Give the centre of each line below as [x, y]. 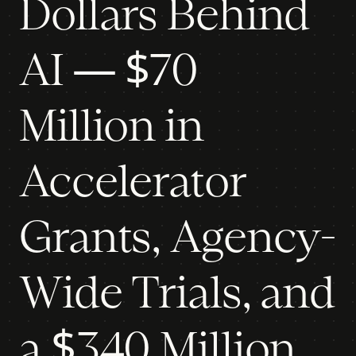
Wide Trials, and [177, 295]
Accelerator [132, 184]
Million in [111, 128]
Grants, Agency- [178, 239]
